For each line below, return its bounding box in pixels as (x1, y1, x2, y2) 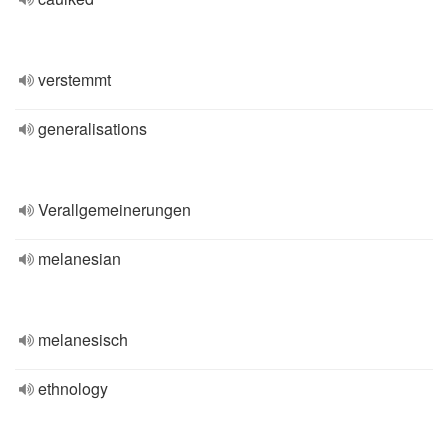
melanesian (38, 247, 121, 270)
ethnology (38, 377, 108, 400)
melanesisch (38, 328, 128, 351)
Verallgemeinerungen (38, 198, 191, 221)
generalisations (38, 117, 147, 140)
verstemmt (38, 68, 111, 91)
